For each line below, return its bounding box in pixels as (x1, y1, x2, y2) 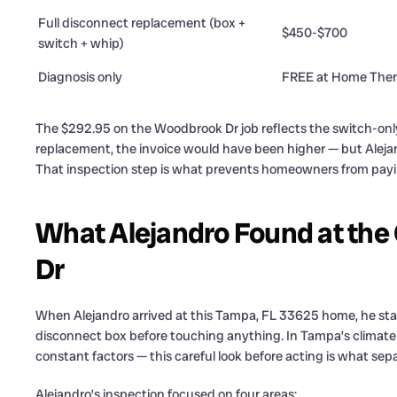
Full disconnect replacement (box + (38, 13, 245, 32)
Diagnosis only (38, 67, 122, 86)
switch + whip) (38, 34, 124, 52)
